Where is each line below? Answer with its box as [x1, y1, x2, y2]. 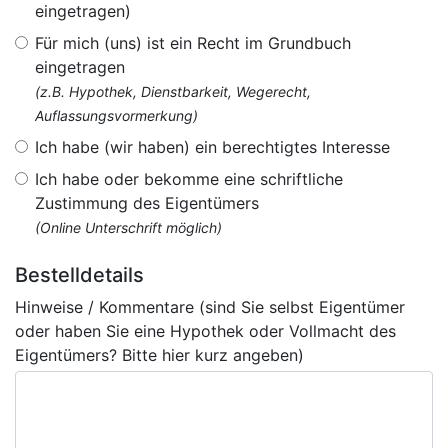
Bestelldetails [15, 263, 144, 287]
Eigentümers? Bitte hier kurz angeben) [15, 345, 304, 365]
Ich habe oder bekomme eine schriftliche [35, 169, 343, 189]
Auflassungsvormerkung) [35, 107, 198, 124]
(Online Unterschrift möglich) [35, 219, 222, 236]
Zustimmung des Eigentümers [35, 193, 259, 213]
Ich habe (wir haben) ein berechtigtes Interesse [35, 137, 390, 157]
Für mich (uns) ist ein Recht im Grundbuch [35, 33, 351, 53]
